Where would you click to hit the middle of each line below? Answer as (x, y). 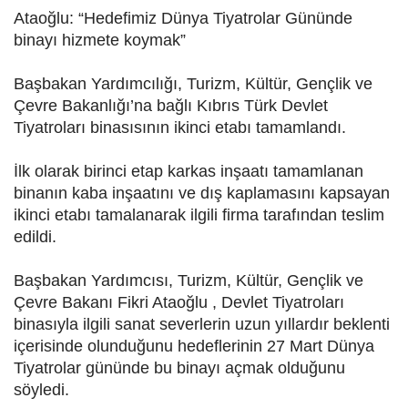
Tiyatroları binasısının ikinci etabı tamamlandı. (180, 128)
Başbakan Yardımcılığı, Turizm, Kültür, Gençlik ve (193, 84)
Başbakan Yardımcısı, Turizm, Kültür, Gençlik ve (189, 281)
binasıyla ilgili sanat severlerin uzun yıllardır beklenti (202, 325)
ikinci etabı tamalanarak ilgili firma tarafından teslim (199, 215)
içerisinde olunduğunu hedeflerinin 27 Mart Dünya (194, 347)
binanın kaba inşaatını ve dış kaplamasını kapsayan (202, 194)
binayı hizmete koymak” (100, 41)
